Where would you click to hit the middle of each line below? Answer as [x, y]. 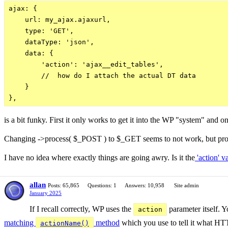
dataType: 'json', [51, 42]
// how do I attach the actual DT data [102, 76]
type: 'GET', [41, 31]
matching [20, 223]
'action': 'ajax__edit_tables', [86, 64]
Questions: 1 [102, 185]
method [107, 223]
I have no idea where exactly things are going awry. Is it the [99, 158]
